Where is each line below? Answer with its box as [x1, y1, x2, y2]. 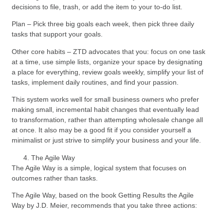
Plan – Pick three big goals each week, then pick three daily [12, 20, 194, 28]
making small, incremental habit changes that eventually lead [12, 106, 199, 114]
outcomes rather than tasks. [12, 174, 98, 182]
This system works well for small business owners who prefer [12, 95, 199, 104]
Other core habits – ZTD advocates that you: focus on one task [12, 47, 205, 55]
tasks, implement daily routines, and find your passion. [12, 78, 179, 86]
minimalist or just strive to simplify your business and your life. [12, 136, 201, 145]
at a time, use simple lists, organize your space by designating [12, 57, 202, 66]
